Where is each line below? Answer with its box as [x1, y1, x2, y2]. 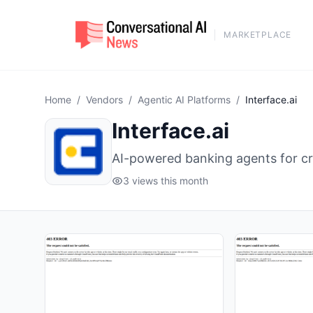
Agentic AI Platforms [138, 94, 231, 105]
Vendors [86, 94, 123, 105]
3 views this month [123, 175, 208, 187]
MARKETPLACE [224, 29, 291, 40]
